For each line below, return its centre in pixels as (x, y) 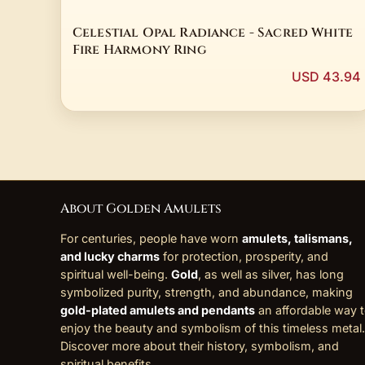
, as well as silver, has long (271, 275)
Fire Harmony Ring (140, 50)
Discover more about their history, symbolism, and (200, 346)
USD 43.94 (326, 77)
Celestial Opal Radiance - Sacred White (213, 33)
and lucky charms (110, 257)
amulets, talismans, (297, 239)
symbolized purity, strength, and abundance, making (207, 292)
